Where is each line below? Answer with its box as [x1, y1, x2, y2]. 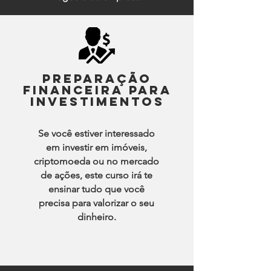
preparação [42, 71, 152, 86]
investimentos [30, 94, 165, 109]
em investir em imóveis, [46, 142, 147, 153]
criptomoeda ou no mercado [34, 155, 159, 167]
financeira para [22, 82, 172, 97]
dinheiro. [77, 211, 116, 223]
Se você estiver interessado [38, 128, 155, 139]
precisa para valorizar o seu [39, 197, 154, 209]
